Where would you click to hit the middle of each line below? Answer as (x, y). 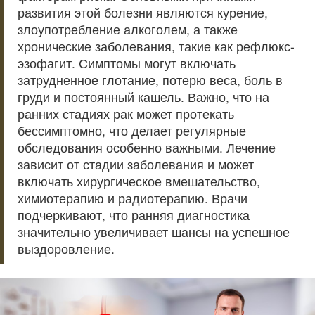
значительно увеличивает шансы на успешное (154, 232)
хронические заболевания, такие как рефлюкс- (156, 46)
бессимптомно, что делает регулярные (132, 130)
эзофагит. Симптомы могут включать (127, 63)
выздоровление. (66, 249)
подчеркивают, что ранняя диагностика (134, 215)
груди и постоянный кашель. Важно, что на (143, 97)
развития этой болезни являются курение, (143, 12)
